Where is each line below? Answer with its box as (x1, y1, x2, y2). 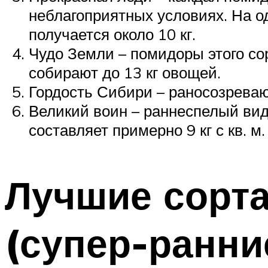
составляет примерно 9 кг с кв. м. (29, 120, 265, 139)
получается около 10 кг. (29, 24, 196, 44)
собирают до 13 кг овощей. (29, 62, 221, 82)
